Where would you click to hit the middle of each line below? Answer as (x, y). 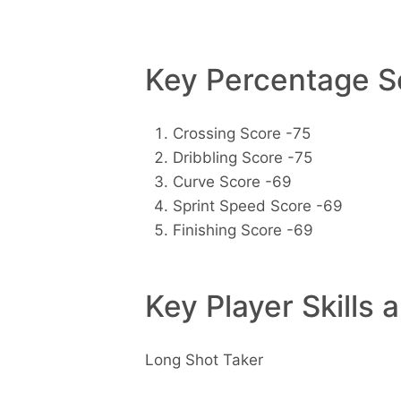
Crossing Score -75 (241, 134)
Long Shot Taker (204, 359)
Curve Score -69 (232, 182)
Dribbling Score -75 (242, 158)
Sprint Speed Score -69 (257, 206)
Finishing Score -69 (243, 230)
